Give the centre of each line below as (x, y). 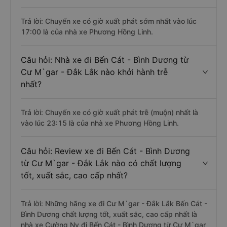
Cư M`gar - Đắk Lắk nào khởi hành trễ (94, 72)
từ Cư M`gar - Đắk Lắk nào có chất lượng (101, 163)
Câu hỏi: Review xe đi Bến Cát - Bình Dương (105, 151)
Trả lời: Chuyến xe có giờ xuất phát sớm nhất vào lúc (109, 21)
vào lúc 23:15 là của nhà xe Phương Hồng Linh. (100, 123)
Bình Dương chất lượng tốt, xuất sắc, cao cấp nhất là (109, 214)
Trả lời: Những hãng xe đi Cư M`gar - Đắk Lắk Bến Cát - (114, 203)
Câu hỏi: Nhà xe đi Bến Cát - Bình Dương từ (105, 60)
